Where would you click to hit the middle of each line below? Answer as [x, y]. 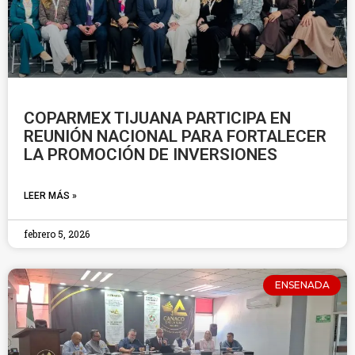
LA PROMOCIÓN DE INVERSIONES [151, 155]
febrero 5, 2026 [57, 234]
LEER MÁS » [50, 196]
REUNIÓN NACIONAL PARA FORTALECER [175, 136]
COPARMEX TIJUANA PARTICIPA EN [157, 118]
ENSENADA [302, 285]
